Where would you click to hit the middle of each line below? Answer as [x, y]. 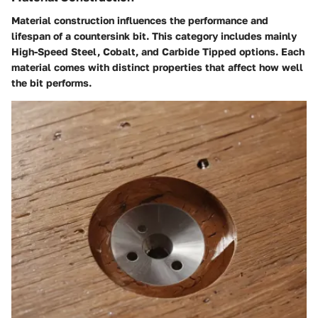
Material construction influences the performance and [140, 20]
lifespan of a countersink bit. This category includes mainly [154, 35]
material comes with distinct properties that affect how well [157, 67]
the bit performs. [51, 82]
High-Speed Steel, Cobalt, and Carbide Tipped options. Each [158, 51]
